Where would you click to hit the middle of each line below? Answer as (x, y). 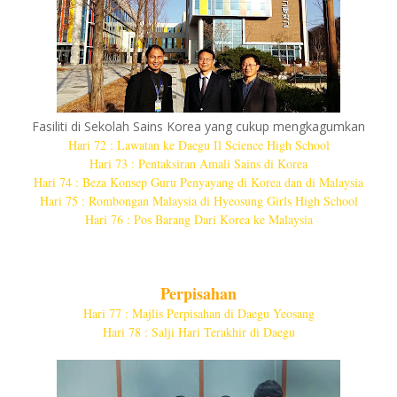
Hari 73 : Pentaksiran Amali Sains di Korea (198, 163)
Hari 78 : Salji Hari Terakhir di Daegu (198, 332)
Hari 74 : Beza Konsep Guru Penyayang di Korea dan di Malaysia (198, 182)
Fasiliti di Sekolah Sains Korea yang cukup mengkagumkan (198, 126)
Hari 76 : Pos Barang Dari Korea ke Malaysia (198, 219)
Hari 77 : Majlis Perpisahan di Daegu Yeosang (198, 313)
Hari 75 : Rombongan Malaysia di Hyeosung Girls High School (198, 201)
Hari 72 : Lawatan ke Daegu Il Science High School (198, 145)
